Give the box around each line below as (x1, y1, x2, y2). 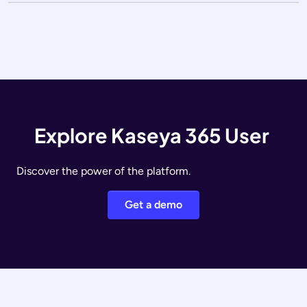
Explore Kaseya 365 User (34, 123, 273, 148)
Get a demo (125, 198, 182, 212)
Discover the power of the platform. (16, 164, 193, 178)
